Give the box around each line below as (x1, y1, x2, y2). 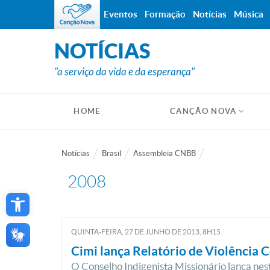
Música (234, 9, 263, 19)
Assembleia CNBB (133, 149, 196, 158)
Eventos (104, 9, 137, 19)
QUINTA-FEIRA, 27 (71, 228, 133, 236)
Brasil (102, 149, 121, 158)
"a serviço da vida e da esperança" (54, 66, 195, 78)
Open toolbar (10, 183, 69, 210)
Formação (145, 9, 186, 19)
